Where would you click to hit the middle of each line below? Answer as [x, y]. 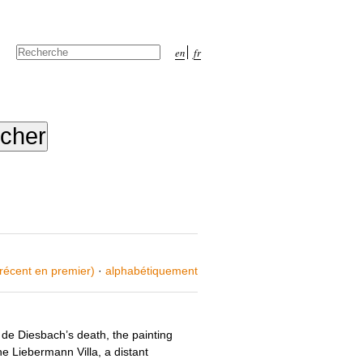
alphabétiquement [152, 271]
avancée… [41, 77]
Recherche [41, 65]
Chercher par [46, 49]
